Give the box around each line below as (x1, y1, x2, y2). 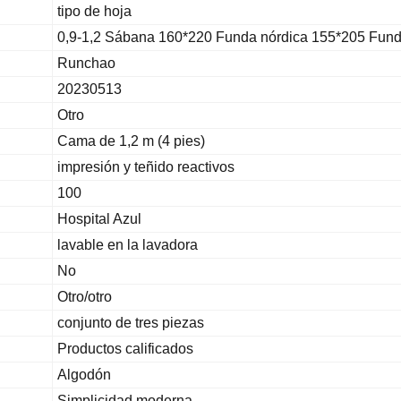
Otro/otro (57, 289, 112, 304)
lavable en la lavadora (57, 237, 198, 252)
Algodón (57, 367, 111, 382)
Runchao (57, 55, 115, 71)
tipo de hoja (57, 4, 132, 19)
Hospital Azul (57, 211, 141, 226)
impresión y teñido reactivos (57, 159, 235, 175)
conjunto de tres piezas (57, 315, 204, 330)
